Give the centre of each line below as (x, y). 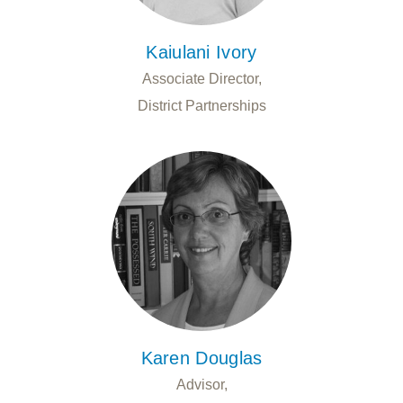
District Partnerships (201, 105)
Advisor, (201, 384)
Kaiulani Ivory (201, 52)
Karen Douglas (201, 358)
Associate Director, (201, 78)
